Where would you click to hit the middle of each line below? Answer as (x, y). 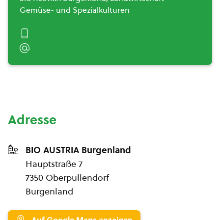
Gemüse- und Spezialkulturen (75, 10)
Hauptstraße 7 (54, 164)
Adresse (32, 120)
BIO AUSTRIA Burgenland (78, 150)
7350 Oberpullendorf (67, 178)
